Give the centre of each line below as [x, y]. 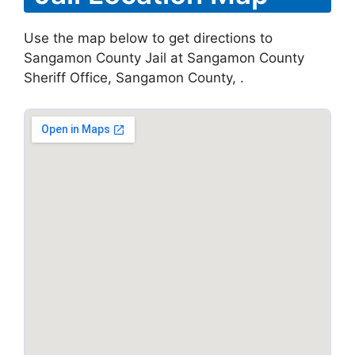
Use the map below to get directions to [148, 38]
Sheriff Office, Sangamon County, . [134, 78]
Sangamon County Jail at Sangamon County [164, 58]
